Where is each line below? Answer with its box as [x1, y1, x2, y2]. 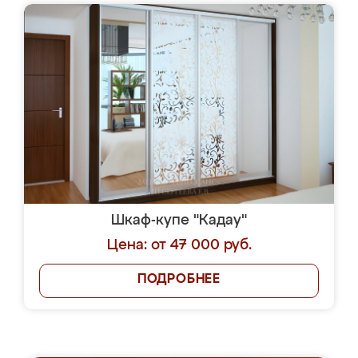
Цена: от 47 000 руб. [106, 238, 252, 253]
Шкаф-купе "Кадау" [111, 213, 247, 228]
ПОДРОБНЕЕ [137, 273, 221, 286]
